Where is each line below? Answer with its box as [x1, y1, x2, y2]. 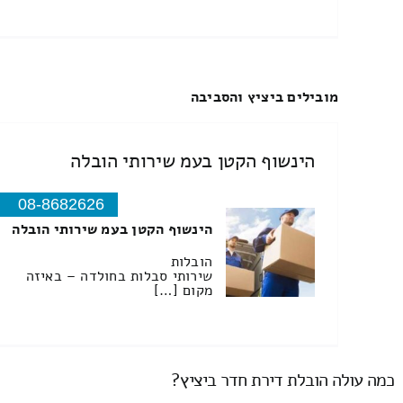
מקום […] [154, 281, 213, 301]
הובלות [170, 252, 213, 273]
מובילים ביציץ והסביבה [191, 86, 339, 107]
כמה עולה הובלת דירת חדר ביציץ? [171, 367, 394, 392]
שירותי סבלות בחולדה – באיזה [25, 266, 213, 287]
